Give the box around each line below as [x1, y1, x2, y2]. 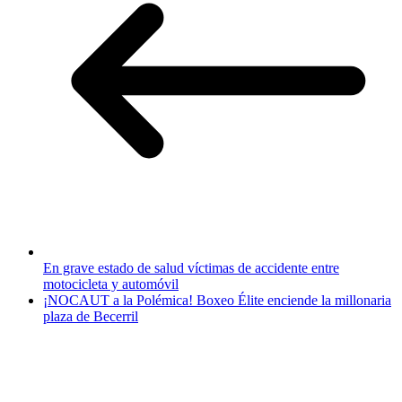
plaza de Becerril [43, 309, 138, 325]
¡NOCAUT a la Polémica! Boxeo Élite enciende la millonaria [43, 293, 391, 309]
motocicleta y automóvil [43, 276, 179, 293]
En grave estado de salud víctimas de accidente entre [43, 260, 339, 276]
